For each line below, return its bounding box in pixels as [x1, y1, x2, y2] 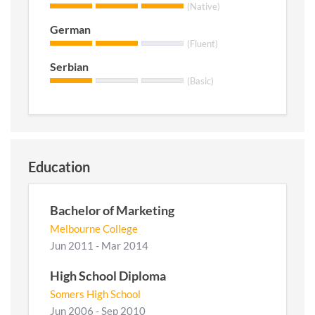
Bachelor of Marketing [50, 202, 174, 218]
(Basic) [187, 75, 214, 86]
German [50, 22, 91, 36]
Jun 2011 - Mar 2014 [50, 238, 148, 252]
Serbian [50, 59, 89, 73]
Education [28, 157, 90, 175]
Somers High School [50, 287, 141, 300]
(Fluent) [187, 37, 218, 49]
